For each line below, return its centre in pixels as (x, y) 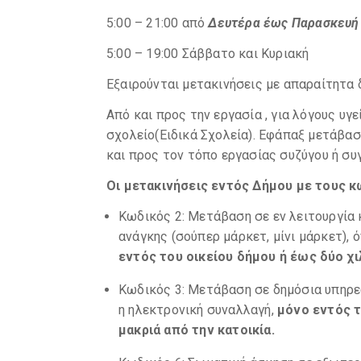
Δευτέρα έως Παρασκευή (284, 23)
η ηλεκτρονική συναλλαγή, (198, 310)
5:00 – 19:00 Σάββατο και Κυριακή (208, 54)
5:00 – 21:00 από (158, 23)
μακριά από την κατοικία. (197, 330)
